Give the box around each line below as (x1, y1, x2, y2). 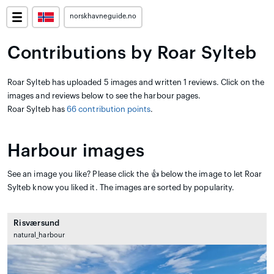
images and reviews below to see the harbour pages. (7, 92, 201, 100)
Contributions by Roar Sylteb (7, 45, 257, 62)
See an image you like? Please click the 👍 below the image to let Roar (7, 170, 262, 178)
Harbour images (7, 143, 146, 160)
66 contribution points (67, 105, 151, 113)
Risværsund (13, 219, 60, 227)
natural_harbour (13, 232, 65, 239)
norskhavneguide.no (70, 13, 136, 20)
